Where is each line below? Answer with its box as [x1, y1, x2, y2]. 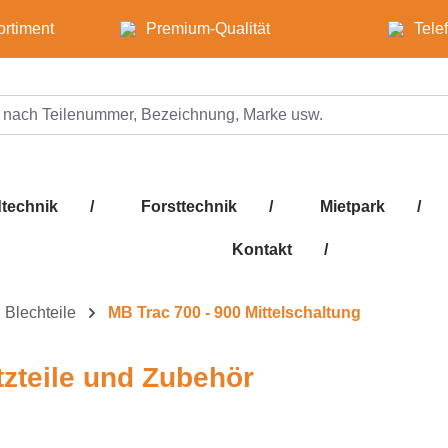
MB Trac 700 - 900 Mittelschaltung [108, 304, 361, 322]
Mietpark [319, 198, 385, 216]
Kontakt [232, 241, 292, 259]
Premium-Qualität [145, 20, 270, 37]
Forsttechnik [140, 198, 237, 216]
